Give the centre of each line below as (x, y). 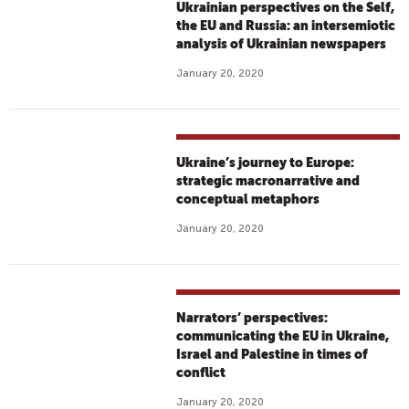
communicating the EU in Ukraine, (283, 336)
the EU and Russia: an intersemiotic (286, 26)
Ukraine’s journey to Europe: (266, 163)
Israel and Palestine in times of (273, 354)
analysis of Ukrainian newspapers (282, 44)
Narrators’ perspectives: (252, 318)
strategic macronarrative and (268, 181)
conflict (201, 372)
